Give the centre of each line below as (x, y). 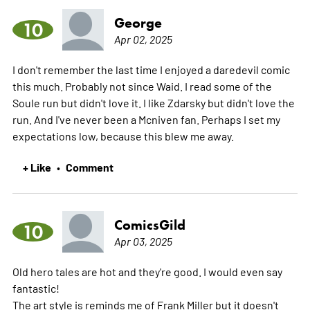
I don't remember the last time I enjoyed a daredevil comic (151, 69)
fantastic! (36, 288)
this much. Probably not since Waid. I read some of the (142, 85)
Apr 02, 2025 (143, 38)
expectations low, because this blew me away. (123, 135)
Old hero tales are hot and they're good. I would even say (147, 271)
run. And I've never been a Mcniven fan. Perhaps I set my (146, 119)
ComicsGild (149, 225)
